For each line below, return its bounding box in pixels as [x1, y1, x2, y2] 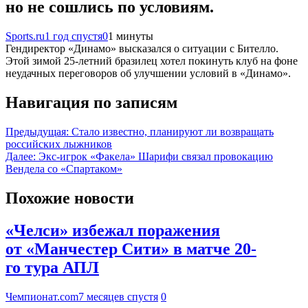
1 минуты [108, 30, 153, 42]
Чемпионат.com [5, 290, 78, 302]
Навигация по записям [5, 93, 177, 111]
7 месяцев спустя [78, 290, 158, 302]
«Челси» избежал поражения [5, 221, 220, 239]
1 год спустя [45, 30, 102, 42]
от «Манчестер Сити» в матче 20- [5, 239, 256, 258]
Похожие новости [5, 188, 134, 207]
